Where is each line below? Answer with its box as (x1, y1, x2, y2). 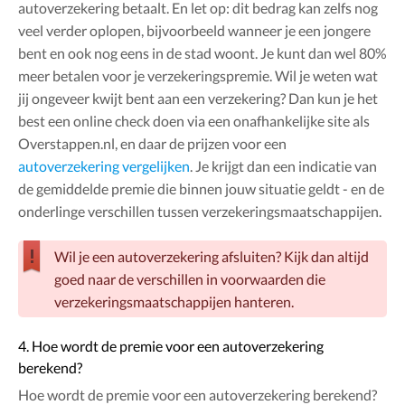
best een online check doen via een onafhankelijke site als (18, 112, 370, 130)
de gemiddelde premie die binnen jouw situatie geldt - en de (18, 180, 384, 198)
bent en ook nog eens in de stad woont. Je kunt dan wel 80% (18, 44, 387, 62)
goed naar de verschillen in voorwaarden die (54, 270, 325, 288)
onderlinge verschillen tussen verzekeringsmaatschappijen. (18, 202, 381, 221)
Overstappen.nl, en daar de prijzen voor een (18, 135, 287, 153)
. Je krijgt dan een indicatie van (190, 157, 377, 175)
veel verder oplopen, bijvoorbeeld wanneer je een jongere (18, 22, 371, 40)
